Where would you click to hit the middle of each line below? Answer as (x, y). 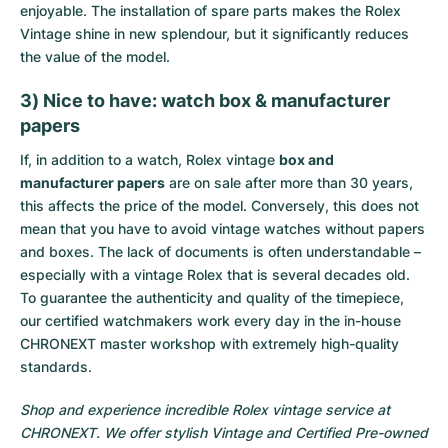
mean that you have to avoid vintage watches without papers (222, 228)
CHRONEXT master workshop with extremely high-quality (209, 343)
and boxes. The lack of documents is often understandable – (220, 251)
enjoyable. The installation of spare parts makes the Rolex (210, 10)
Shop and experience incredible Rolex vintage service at (205, 409)
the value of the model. (95, 56)
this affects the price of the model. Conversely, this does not (219, 205)
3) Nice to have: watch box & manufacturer (205, 100)
